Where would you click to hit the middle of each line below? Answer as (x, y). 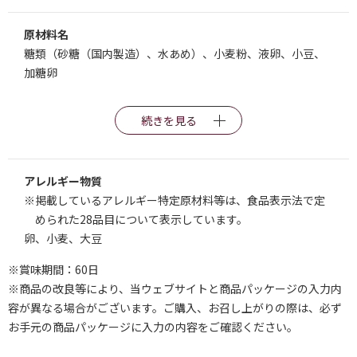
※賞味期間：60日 (53, 269)
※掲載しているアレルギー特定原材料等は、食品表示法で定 (175, 200)
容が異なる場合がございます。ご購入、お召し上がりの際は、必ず (175, 308)
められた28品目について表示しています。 (141, 219)
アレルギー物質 (63, 181)
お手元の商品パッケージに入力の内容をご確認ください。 (153, 327)
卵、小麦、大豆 (63, 238)
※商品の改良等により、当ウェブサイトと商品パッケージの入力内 (175, 288)
